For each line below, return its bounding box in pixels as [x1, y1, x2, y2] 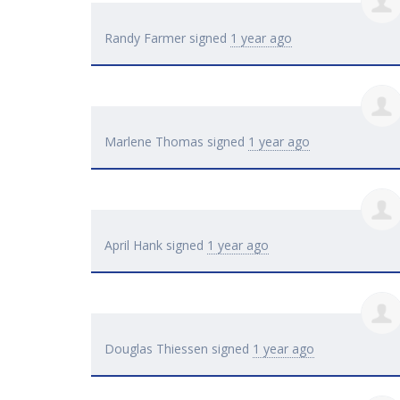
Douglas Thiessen [104, 340, 208, 358]
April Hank [104, 237, 162, 254]
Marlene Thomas [104, 133, 204, 151]
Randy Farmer [104, 29, 186, 47]
